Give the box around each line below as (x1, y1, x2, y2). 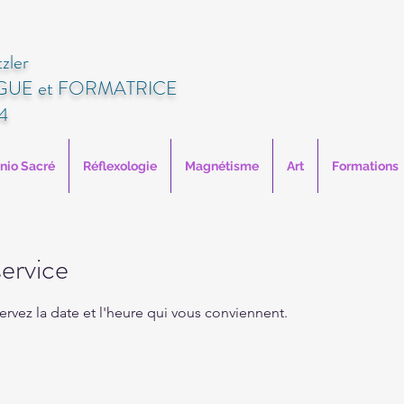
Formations (332, 158, 399, 173)
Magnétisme (185, 158, 259, 173)
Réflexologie (83, 158, 157, 173)
